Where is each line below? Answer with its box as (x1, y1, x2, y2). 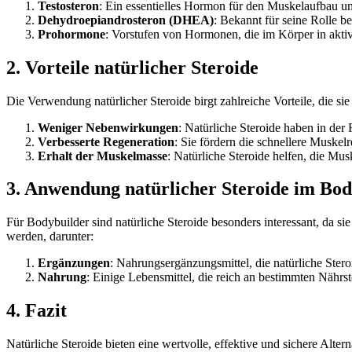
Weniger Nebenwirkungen (38, 120, 178, 134)
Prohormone (38, 27, 105, 41)
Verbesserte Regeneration (38, 134, 174, 148)
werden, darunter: (6, 229, 93, 244)
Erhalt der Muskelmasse (38, 148, 167, 163)
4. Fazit (6, 300, 67, 321)
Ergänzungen (38, 256, 110, 270)
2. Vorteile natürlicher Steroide (6, 57, 258, 78)
